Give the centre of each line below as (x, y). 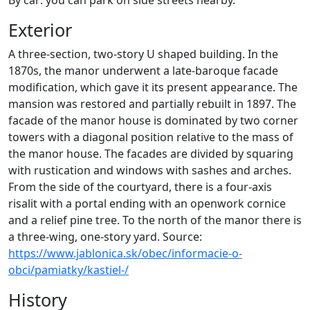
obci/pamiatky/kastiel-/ (69, 270)
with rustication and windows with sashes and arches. (150, 171)
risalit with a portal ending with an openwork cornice (147, 204)
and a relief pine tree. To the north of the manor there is (155, 220)
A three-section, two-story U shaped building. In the (143, 54)
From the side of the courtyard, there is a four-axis (140, 187)
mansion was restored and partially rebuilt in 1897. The (152, 104)
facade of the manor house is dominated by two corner (153, 121)
